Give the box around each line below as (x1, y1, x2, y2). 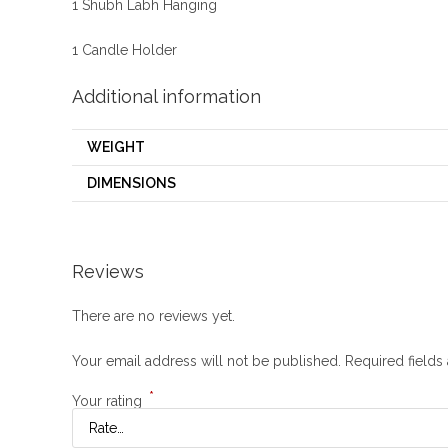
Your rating (72, 392, 146, 409)
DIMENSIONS (87, 175, 176, 191)
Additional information (72, 86, 261, 107)
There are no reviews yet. (72, 307, 235, 324)
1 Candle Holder (72, 42, 177, 58)
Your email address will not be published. (72, 352, 341, 369)
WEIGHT (87, 139, 145, 155)
